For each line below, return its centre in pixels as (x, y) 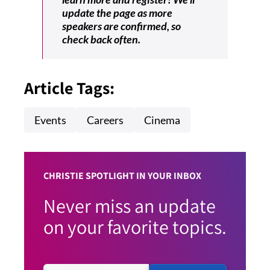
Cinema (162, 120)
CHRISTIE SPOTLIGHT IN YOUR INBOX (122, 176)
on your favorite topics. (135, 227)
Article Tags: (69, 88)
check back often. (103, 39)
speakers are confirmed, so (121, 26)
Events (50, 120)
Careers (105, 120)
